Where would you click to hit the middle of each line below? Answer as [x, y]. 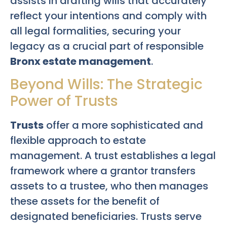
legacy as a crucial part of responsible [107, 46]
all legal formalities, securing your [96, 31]
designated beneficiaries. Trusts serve [106, 217]
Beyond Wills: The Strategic [106, 85]
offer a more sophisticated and [123, 125]
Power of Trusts [64, 101]
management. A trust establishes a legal [113, 156]
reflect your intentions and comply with [108, 15]
